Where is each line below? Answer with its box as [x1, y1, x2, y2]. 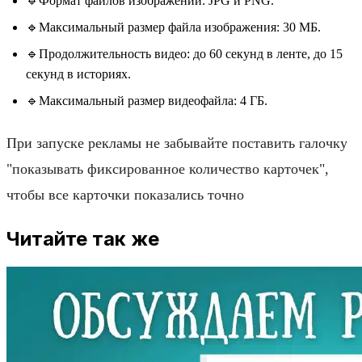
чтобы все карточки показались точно [6, 186, 244, 203]
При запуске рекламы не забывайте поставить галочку [6, 134, 347, 151]
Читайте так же [6, 226, 159, 250]
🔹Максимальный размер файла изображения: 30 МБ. [26, 19, 321, 34]
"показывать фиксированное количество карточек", [6, 160, 329, 177]
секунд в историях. [26, 66, 131, 81]
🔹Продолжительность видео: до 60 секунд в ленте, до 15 [26, 46, 343, 61]
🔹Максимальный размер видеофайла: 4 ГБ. [26, 93, 267, 107]
